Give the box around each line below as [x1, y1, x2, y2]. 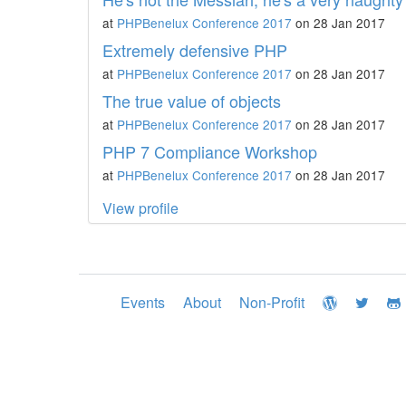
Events [121, 292, 165, 313]
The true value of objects [102, 89, 281, 112]
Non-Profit [239, 292, 304, 313]
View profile [102, 198, 179, 218]
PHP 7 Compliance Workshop [102, 140, 317, 163]
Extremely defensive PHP [102, 38, 287, 62]
